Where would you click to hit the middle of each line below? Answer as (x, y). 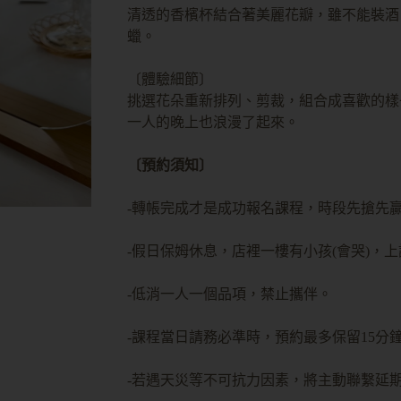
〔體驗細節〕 (170, 79)
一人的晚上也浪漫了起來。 (213, 122)
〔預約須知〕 (170, 165)
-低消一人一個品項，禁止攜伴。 (229, 294)
